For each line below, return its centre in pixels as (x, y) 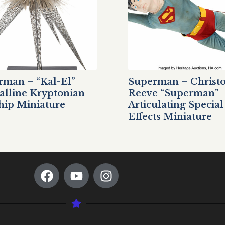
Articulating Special (176, 105)
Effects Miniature (170, 116)
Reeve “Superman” (174, 93)
